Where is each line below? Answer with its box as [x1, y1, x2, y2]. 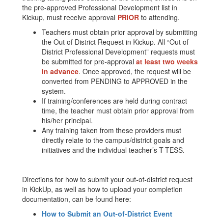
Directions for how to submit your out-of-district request [22, 174, 192, 184]
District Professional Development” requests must [42, 47, 195, 56]
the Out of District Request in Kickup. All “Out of [42, 37, 189, 47]
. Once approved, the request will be [79, 66, 191, 76]
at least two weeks [136, 56, 198, 66]
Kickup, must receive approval [22, 12, 117, 22]
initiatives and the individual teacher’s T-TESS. [42, 145, 185, 155]
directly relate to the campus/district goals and [42, 135, 184, 145]
